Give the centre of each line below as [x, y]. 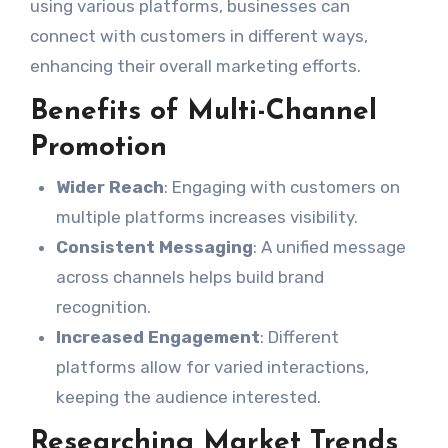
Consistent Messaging [154, 247]
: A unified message [329, 247]
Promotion [98, 147]
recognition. [103, 307]
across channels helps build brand [189, 277]
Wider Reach [109, 187]
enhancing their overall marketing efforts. [195, 65]
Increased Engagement [157, 337]
